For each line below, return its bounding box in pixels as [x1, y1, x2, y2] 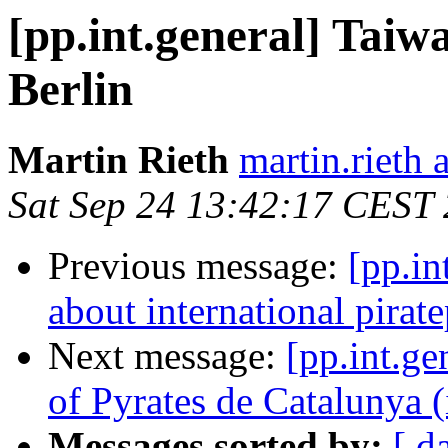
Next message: [48, 334, 286, 378]
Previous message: [48, 244, 348, 288]
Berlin [8, 63, 133, 115]
